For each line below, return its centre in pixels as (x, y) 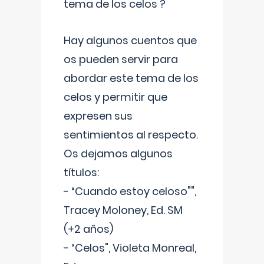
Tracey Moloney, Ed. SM (123, 210)
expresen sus (98, 116)
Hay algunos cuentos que (130, 40)
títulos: (81, 172)
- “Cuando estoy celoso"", (130, 191)
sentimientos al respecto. (131, 135)
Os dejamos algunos (118, 154)
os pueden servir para (121, 59)
